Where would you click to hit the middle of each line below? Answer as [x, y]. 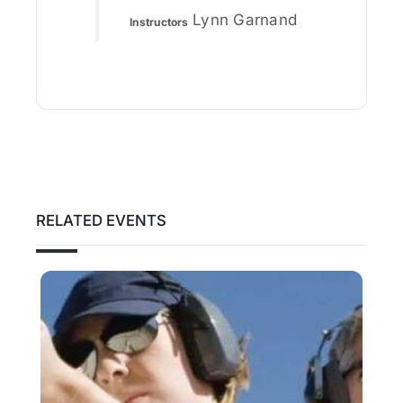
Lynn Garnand [245, 20]
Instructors [159, 22]
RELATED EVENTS [101, 221]
